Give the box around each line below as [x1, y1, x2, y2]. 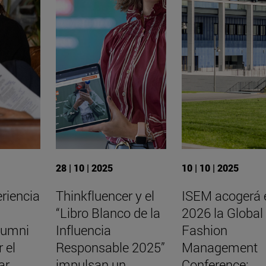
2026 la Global [181, 204, 263, 221]
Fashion [181, 221, 227, 239]
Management [181, 238, 258, 256]
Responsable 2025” [55, 238, 165, 256]
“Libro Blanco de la [55, 204, 160, 221]
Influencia [55, 221, 111, 239]
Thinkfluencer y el [55, 186, 154, 204]
